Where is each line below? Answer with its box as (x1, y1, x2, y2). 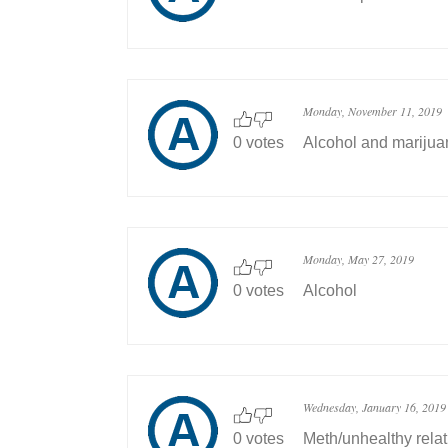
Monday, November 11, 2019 (303, 103, 442, 119)
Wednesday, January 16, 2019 (303, 399, 446, 415)
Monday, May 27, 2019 (303, 251, 414, 267)
